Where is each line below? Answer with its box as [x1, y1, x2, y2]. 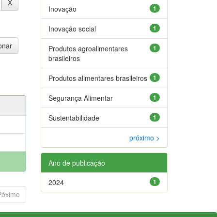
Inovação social [48, 23, 96, 33]
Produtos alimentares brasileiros [48, 73, 147, 83]
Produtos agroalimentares [48, 43, 128, 53]
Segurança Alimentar [48, 93, 113, 103]
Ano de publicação [48, 157, 105, 168]
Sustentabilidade [48, 112, 99, 123]
